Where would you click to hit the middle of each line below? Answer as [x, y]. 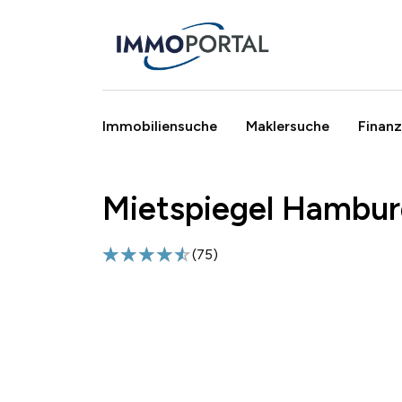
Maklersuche [288, 126]
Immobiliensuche [160, 126]
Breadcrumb [132, 201]
